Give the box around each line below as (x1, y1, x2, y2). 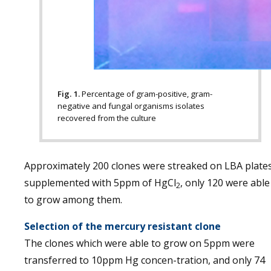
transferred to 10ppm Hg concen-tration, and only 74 (24, 253, 265, 267)
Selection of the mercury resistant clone (24, 219, 221, 233)
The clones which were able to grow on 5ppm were (24, 236, 255, 250)
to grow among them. (24, 192, 122, 206)
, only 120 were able (180, 175, 270, 189)
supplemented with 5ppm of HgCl (24, 175, 176, 189)
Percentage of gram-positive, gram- (82, 88, 212, 99)
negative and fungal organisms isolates (57, 100, 204, 111)
